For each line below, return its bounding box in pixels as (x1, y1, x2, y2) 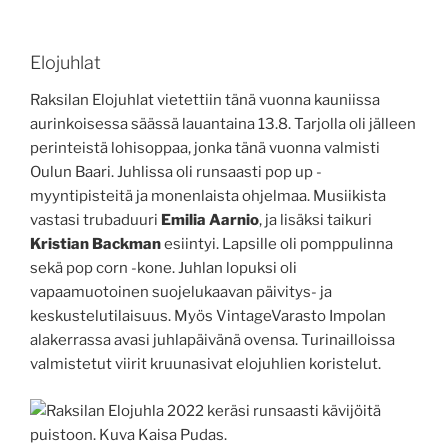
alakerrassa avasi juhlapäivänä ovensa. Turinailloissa (30, 331, 395, 350)
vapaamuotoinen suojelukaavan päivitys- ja (30, 283, 332, 302)
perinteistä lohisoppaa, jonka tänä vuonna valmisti (30, 139, 380, 158)
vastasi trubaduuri (30, 211, 161, 230)
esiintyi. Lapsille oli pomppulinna (164, 235, 393, 254)
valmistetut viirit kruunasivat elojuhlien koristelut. (30, 355, 381, 374)
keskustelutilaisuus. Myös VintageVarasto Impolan (30, 307, 386, 326)
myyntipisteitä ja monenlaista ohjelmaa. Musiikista (30, 187, 386, 206)
